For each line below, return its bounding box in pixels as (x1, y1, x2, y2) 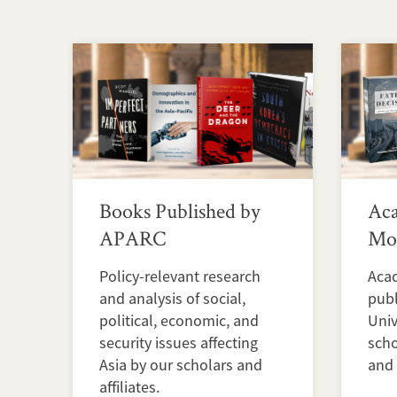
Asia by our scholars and (99, 354, 262, 375)
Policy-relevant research (99, 265, 261, 286)
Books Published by (99, 196, 261, 224)
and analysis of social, (99, 287, 245, 308)
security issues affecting (99, 331, 258, 353)
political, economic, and (99, 309, 259, 331)
